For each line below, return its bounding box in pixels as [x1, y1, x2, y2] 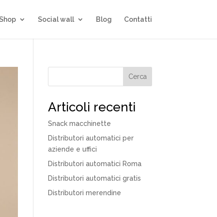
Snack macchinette [47, 120, 111, 127]
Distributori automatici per [47, 134, 134, 142]
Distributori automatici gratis [47, 174, 141, 182]
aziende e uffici [47, 145, 97, 153]
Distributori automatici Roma [47, 160, 141, 168]
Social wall [37, 15, 74, 23]
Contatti [124, 15, 152, 23]
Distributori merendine [47, 189, 121, 197]
